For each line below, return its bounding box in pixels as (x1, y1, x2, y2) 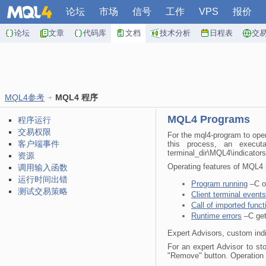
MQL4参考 (5, 93, 45, 102)
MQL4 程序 (55, 93, 98, 102)
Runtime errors (191, 211, 242, 220)
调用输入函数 (18, 163, 68, 172)
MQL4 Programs (167, 113, 250, 125)
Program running (191, 179, 248, 188)
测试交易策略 (18, 186, 68, 196)
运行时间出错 (18, 175, 68, 184)
